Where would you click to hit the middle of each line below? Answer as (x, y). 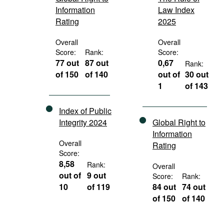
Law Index (176, 10)
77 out (67, 63)
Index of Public (85, 111)
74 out (194, 187)
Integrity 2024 (83, 122)
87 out (97, 63)
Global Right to (179, 122)
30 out (197, 74)
